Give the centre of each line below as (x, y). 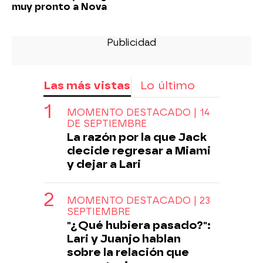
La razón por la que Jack (137, 137)
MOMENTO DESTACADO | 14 (138, 112)
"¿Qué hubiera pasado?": (139, 225)
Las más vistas (87, 85)
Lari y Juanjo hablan (124, 238)
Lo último (168, 85)
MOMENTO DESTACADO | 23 (139, 200)
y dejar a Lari (104, 164)
